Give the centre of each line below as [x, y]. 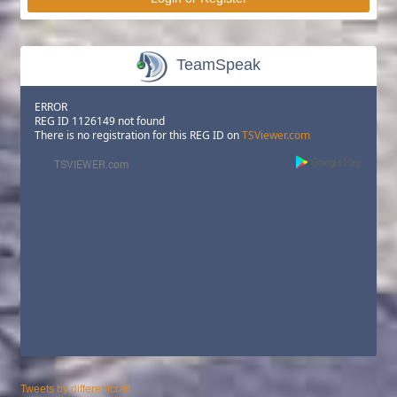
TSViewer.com [276, 135]
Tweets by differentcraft [75, 389]
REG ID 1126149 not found [100, 121]
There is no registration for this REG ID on [138, 135]
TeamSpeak [219, 65]
